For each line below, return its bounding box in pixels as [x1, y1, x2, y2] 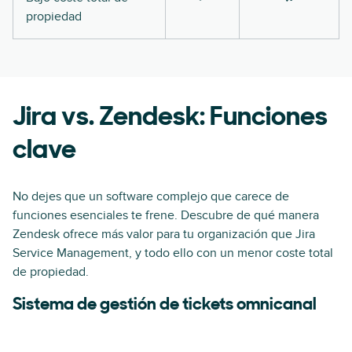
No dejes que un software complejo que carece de [13, 188, 289, 204]
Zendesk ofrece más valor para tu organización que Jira [13, 225, 315, 242]
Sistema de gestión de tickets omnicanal [13, 295, 317, 314]
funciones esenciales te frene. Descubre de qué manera [13, 207, 319, 223]
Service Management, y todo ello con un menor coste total [13, 244, 333, 261]
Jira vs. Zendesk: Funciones [13, 104, 328, 132]
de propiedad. [13, 263, 89, 280]
